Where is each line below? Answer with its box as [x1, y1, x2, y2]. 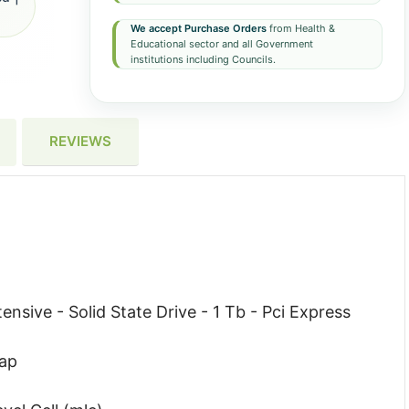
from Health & [266, 22, 335, 35]
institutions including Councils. [130, 53, 276, 66]
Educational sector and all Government [130, 37, 313, 50]
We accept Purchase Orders [130, 22, 267, 35]
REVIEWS [49, 132, 111, 150]
